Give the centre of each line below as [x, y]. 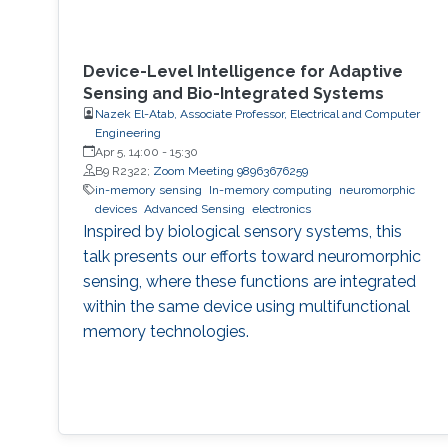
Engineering [127, 132]
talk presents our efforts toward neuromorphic [251, 256]
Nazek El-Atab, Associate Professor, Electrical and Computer [257, 113]
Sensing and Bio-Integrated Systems [233, 93]
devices [115, 208]
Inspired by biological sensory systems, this [242, 231]
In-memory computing [270, 189]
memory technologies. [165, 331]
